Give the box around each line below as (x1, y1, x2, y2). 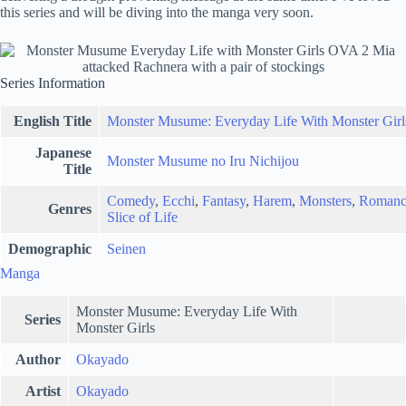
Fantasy (202, 193, 246, 209)
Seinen (107, 241, 146, 257)
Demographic (8, 241, 92, 257)
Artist (25, 382, 61, 399)
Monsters (299, 193, 352, 209)
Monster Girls (76, 319, 155, 335)
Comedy (107, 193, 155, 209)
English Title (14, 113, 92, 130)
